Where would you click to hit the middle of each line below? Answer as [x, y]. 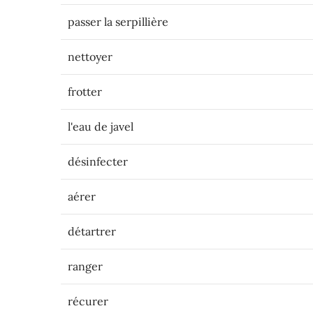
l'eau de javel [101, 126]
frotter [85, 92]
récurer [88, 301]
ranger [85, 266]
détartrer [92, 231]
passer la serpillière [118, 22]
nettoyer [90, 57]
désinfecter [98, 161]
